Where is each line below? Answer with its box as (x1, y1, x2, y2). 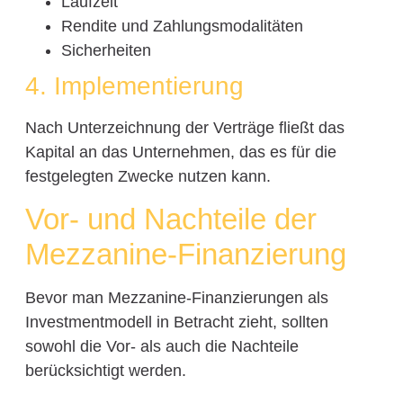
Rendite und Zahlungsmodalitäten (60, 16, 303, 35)
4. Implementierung (24, 71, 244, 100)
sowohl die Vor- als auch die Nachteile (24, 337, 299, 356)
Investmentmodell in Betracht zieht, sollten (24, 313, 328, 332)
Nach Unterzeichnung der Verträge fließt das (24, 118, 345, 137)
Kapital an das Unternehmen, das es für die (24, 142, 336, 161)
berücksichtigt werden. (24, 362, 186, 381)
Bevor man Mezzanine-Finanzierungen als (24, 289, 328, 308)
